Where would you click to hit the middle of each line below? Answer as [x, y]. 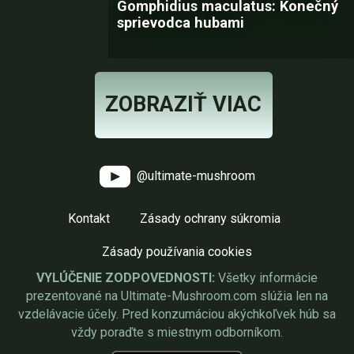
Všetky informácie [266, 278]
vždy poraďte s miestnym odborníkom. [177, 332]
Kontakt [88, 218]
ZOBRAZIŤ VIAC [183, 104]
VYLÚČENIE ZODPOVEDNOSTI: [126, 278]
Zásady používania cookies [177, 252]
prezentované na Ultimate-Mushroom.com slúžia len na [177, 296]
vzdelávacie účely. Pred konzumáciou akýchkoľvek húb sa [177, 314]
